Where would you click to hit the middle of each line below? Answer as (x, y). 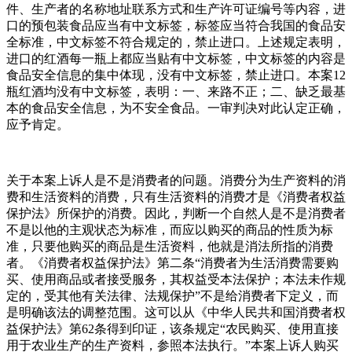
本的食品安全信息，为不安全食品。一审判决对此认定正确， (176, 108)
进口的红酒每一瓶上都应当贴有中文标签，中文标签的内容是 (176, 58)
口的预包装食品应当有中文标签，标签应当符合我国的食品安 (176, 25)
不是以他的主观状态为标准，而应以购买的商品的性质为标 (170, 229)
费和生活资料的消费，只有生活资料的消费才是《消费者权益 (176, 196)
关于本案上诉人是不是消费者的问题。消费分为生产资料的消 (176, 180)
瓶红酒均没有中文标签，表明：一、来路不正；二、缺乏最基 (176, 91)
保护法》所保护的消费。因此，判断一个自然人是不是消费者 (176, 213)
